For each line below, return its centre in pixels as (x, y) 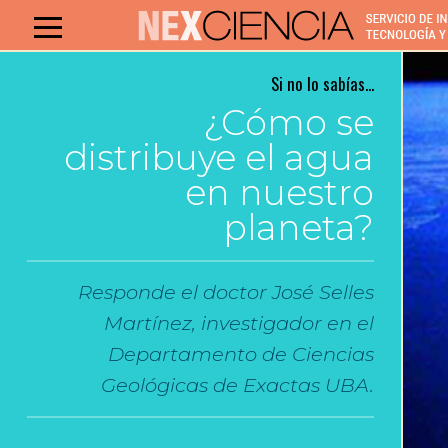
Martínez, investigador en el (239, 323)
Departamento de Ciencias (241, 354)
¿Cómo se (289, 122)
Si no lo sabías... (323, 83)
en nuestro (280, 192)
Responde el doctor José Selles (226, 292)
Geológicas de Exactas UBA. (238, 385)
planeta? (299, 227)
